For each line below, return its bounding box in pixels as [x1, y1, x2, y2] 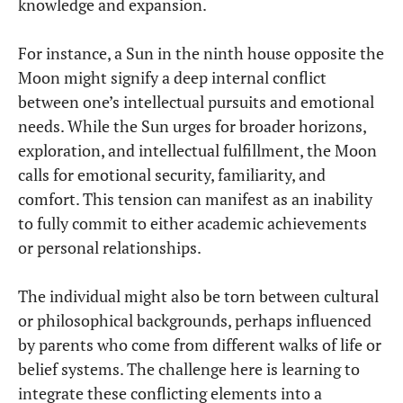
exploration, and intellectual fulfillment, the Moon [18, 139, 377, 162]
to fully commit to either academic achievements [18, 212, 367, 235]
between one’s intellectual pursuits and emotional [18, 91, 374, 113]
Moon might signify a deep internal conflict [18, 67, 327, 89]
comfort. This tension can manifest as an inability [18, 188, 372, 210]
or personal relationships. [18, 237, 201, 259]
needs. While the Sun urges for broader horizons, [18, 115, 366, 138]
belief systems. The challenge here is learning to [18, 358, 360, 381]
